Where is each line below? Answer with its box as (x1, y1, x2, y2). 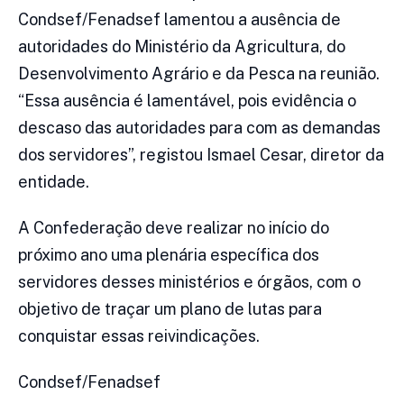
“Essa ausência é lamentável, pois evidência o (18, 90, 356, 110)
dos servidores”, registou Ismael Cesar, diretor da (18, 144, 384, 164)
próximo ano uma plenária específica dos (18, 244, 319, 264)
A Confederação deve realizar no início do (18, 217, 329, 237)
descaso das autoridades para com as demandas (18, 117, 381, 137)
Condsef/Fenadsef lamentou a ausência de (18, 9, 341, 29)
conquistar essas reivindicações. (18, 326, 260, 345)
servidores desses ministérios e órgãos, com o (18, 271, 361, 291)
